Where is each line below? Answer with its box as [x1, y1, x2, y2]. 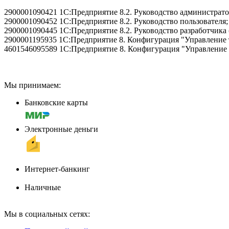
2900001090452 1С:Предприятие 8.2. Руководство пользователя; [4, 16, 228, 26]
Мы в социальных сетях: [4, 209, 90, 218]
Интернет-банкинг [25, 164, 90, 173]
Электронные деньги [25, 124, 98, 133]
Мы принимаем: [4, 80, 61, 89]
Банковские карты [25, 98, 88, 107]
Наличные [25, 182, 61, 192]
